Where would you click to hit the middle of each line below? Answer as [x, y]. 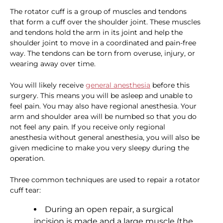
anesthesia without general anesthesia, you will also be [105, 138]
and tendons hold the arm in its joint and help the [96, 33]
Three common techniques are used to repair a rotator [105, 180]
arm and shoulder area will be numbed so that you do [103, 117]
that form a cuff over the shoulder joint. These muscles [105, 22]
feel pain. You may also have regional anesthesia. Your [103, 106]
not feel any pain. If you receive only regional [88, 127]
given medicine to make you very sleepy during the [100, 148]
